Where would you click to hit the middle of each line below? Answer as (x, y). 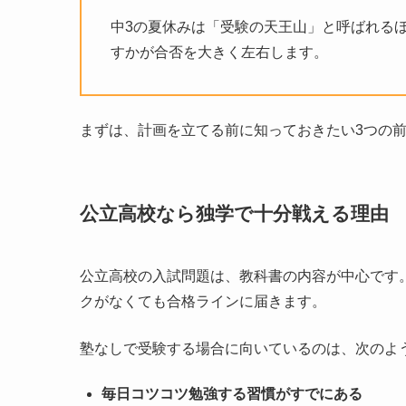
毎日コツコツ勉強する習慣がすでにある (232, 394)
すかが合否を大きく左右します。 (219, 53)
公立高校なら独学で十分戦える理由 (234, 213)
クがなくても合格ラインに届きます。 (203, 302)
